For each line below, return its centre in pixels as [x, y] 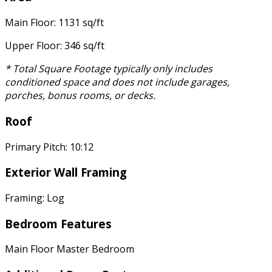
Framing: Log [35, 198]
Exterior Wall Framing [66, 172]
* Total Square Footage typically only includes [109, 69]
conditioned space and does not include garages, [117, 82]
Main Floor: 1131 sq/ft [54, 23]
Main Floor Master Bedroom [70, 249]
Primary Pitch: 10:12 [49, 147]
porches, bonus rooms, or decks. [80, 96]
